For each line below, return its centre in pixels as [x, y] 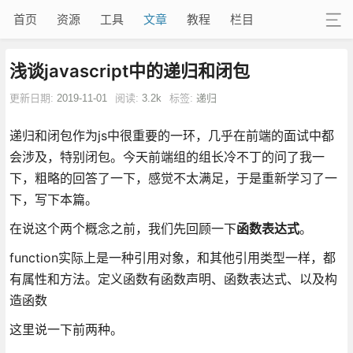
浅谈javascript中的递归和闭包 [129, 71]
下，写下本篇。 [53, 199]
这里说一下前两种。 [66, 329]
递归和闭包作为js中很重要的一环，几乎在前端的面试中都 [171, 135]
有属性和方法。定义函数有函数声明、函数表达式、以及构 [173, 279]
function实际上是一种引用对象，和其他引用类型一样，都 [172, 257]
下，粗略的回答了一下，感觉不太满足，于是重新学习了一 [173, 178]
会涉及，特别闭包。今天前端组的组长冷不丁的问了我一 [167, 156]
